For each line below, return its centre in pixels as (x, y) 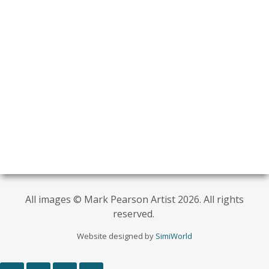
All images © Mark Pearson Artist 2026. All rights (134, 200)
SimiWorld (174, 236)
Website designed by (116, 236)
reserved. (134, 214)
